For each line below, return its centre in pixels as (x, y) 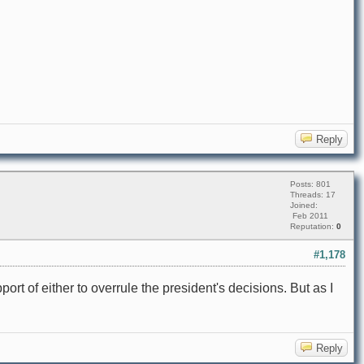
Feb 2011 (309, 216)
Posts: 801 (310, 184)
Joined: (304, 206)
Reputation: (313, 227)
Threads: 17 (313, 195)
